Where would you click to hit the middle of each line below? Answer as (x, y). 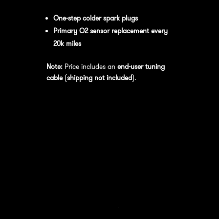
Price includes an (90, 66)
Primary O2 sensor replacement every (110, 31)
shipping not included (99, 77)
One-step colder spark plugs (95, 18)
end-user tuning (141, 66)
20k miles (67, 43)
